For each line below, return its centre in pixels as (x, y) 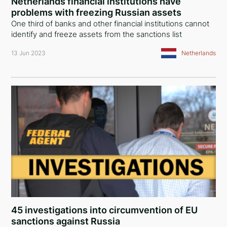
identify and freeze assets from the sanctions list (97, 34)
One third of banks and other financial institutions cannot (110, 24)
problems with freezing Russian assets (97, 12)
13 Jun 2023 (29, 53)
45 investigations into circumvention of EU (105, 210)
